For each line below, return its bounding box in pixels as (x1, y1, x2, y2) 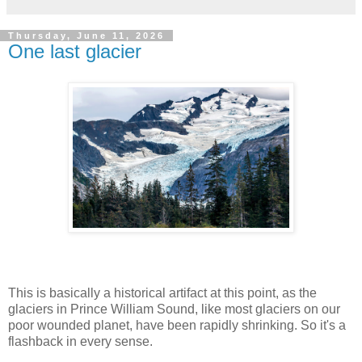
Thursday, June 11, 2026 (8, 31, 165, 41)
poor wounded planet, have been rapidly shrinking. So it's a (8, 318, 346, 333)
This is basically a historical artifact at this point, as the (8, 286, 317, 301)
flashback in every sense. (8, 335, 153, 349)
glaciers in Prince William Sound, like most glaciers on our (8, 302, 340, 317)
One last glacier (8, 40, 141, 63)
